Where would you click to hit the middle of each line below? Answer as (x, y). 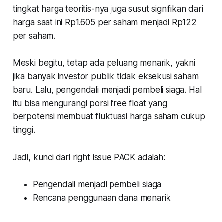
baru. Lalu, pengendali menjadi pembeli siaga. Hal (107, 89)
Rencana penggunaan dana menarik (102, 197)
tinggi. (25, 130)
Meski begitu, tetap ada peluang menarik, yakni (104, 63)
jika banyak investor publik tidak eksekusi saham (106, 76)
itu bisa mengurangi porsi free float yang (90, 103)
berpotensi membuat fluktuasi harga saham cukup (109, 116)
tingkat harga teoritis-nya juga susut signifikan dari (108, 9)
